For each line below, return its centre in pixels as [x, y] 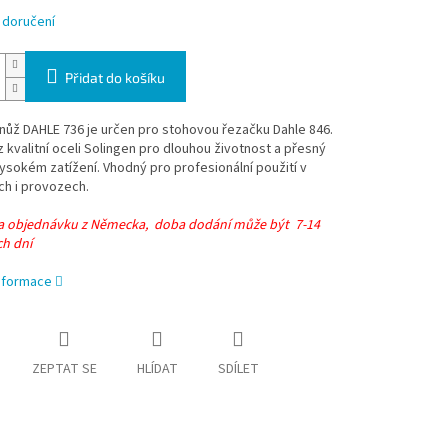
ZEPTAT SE [64, 369]
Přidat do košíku [114, 78]
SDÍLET [238, 369]
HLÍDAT [157, 369]
